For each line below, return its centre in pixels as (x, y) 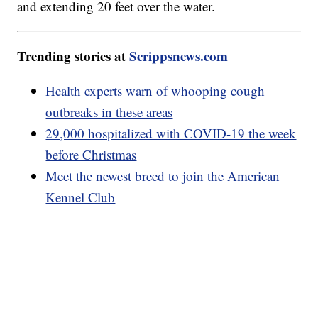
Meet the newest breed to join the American (163, 176)
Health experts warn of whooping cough (155, 91)
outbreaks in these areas (109, 112)
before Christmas (91, 155)
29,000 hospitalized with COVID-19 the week (171, 133)
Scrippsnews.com (179, 56)
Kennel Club (81, 197)
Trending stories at (73, 56)
